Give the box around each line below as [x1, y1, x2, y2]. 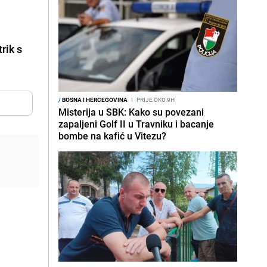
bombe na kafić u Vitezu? [58, 129, 166, 142]
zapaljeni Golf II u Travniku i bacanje [58, 117, 214, 131]
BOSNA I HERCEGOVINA [61, 95, 128, 104]
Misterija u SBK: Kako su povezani [58, 105, 204, 119]
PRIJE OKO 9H [135, 95, 175, 104]
